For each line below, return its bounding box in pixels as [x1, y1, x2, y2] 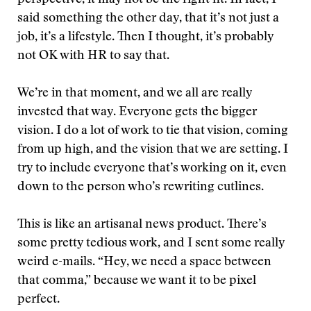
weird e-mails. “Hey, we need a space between [17, 256, 271, 269]
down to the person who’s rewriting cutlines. [17, 181, 264, 194]
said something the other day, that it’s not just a [17, 12, 279, 25]
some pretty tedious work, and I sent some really [17, 237, 285, 250]
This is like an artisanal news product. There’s [17, 219, 267, 231]
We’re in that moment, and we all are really [17, 87, 252, 100]
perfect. [17, 294, 60, 306]
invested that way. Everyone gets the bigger [17, 106, 257, 119]
